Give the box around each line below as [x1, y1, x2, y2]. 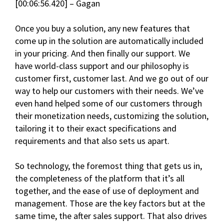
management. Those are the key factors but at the [15, 197, 205, 209]
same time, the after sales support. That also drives [15, 210, 207, 222]
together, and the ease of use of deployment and [15, 185, 199, 197]
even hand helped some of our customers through [15, 97, 202, 109]
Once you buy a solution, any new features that [15, 22, 190, 34]
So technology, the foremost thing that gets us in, [15, 160, 202, 172]
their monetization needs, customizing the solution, [15, 110, 208, 122]
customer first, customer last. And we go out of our [15, 72, 208, 84]
